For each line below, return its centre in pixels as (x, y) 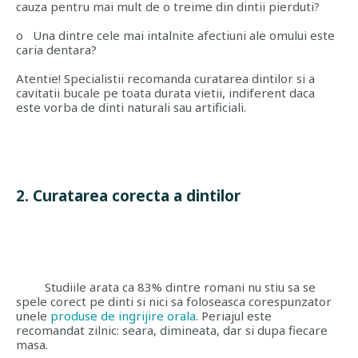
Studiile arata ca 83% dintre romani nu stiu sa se (180, 287)
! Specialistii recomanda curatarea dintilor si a (187, 78)
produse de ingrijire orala (123, 316)
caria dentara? (56, 50)
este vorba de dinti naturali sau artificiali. (131, 107)
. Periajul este (234, 316)
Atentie (37, 78)
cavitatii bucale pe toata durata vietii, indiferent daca (165, 93)
